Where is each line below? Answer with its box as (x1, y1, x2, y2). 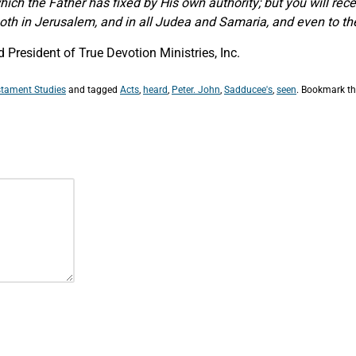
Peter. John (172, 83, 220, 95)
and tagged (66, 83, 120, 95)
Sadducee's (224, 83, 273, 95)
